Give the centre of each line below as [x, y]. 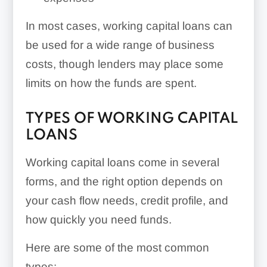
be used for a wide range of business [120, 45]
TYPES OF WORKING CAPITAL [131, 119]
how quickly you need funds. [98, 220]
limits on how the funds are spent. [111, 83]
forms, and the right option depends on [124, 181]
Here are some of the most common [117, 248]
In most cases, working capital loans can [129, 26]
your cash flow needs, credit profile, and [127, 201]
